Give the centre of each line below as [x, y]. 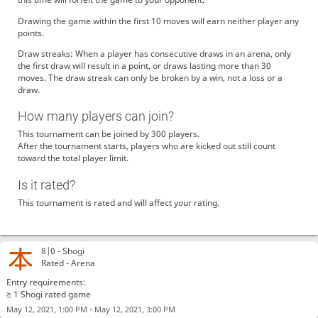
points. [31, 33]
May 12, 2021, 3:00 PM [135, 309]
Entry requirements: [46, 282]
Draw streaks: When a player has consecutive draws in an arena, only [154, 53]
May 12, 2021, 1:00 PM [46, 309]
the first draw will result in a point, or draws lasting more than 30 [144, 65]
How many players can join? [95, 116]
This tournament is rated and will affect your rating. [118, 202]
